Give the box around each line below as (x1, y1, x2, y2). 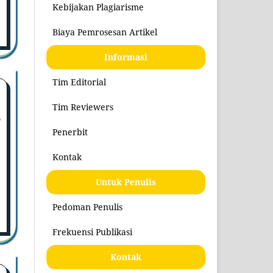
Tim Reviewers (52, 101, 114, 113)
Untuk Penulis (96, 175, 157, 188)
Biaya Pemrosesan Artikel (52, 26, 158, 38)
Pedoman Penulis (52, 200, 123, 213)
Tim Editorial (52, 76, 107, 88)
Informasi (104, 51, 148, 63)
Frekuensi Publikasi (52, 225, 133, 238)
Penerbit (52, 126, 88, 138)
